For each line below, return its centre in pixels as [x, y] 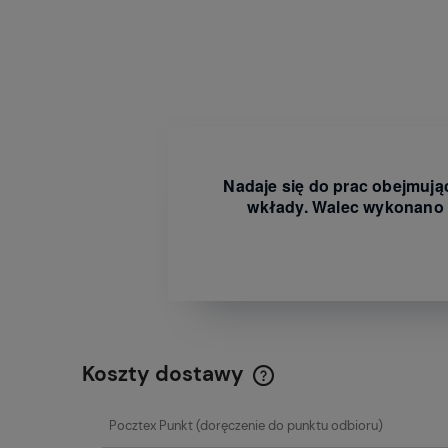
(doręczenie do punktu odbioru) [287, 425]
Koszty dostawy [165, 373]
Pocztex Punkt [150, 425]
